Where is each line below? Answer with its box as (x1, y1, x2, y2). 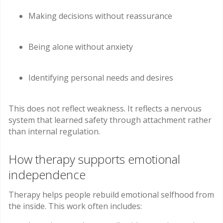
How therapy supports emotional (8, 150, 180, 167)
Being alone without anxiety (28, 41, 133, 53)
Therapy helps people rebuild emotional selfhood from (8, 189, 214, 200)
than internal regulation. (8, 126, 100, 137)
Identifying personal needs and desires (28, 72, 173, 84)
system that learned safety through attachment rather (8, 114, 212, 126)
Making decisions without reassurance (28, 10, 172, 22)
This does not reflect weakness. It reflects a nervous (8, 103, 202, 114)
